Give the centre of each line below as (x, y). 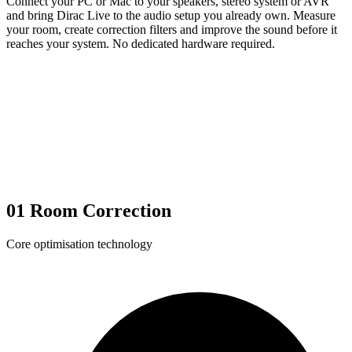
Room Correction (101, 211)
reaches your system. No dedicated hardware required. (141, 44)
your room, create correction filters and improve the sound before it (172, 30)
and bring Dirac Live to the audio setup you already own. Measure (171, 16)
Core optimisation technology (79, 244)
